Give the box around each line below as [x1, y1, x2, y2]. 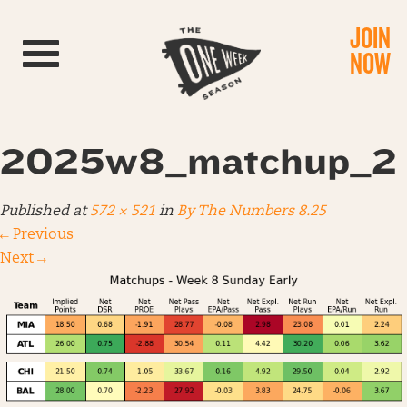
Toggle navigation [40, 43, 147, 55]
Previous [9, 228, 74, 243]
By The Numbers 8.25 [177, 204, 326, 219]
